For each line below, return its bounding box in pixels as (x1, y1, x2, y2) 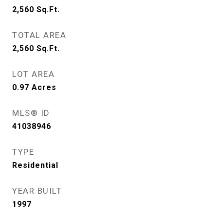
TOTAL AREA (12, 30, 66, 40)
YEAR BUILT (12, 186, 62, 196)
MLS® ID (12, 108, 50, 118)
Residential (12, 161, 58, 170)
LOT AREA (12, 69, 54, 79)
